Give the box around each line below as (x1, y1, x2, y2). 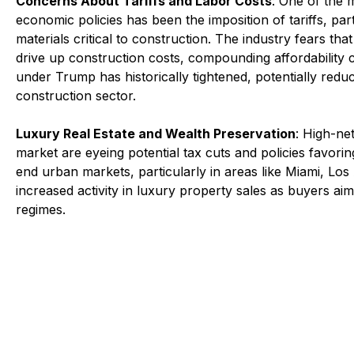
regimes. (16, 201, 66, 217)
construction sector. (16, 87, 137, 104)
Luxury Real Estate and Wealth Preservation (16, 125, 296, 141)
